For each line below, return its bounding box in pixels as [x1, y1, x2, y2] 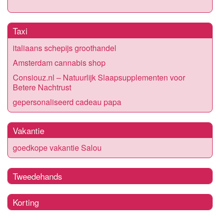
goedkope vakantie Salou [13, 141, 102, 153]
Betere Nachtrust [13, 81, 71, 93]
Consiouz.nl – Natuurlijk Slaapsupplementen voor [13, 71, 185, 83]
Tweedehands [13, 169, 62, 182]
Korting [13, 195, 39, 208]
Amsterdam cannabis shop [13, 56, 106, 68]
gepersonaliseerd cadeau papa [13, 96, 121, 108]
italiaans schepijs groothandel [13, 42, 116, 54]
